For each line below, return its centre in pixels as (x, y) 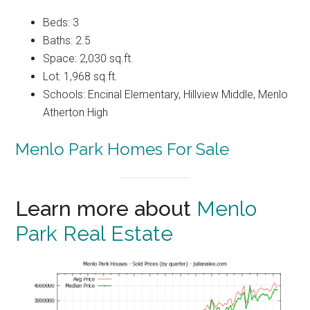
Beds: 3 (61, 22)
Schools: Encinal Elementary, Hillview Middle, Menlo (166, 94)
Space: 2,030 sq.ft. (89, 58)
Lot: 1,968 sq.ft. (81, 76)
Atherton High (76, 112)
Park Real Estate (94, 234)
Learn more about (106, 209)
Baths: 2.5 (67, 40)
